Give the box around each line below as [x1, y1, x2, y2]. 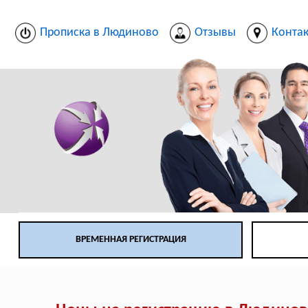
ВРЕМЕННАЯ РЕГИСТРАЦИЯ [75, 234, 186, 245]
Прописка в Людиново [39, 25, 159, 39]
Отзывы [194, 25, 236, 39]
